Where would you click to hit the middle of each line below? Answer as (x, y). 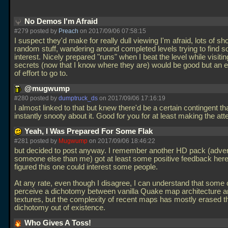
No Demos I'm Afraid (62, 21)
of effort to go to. (42, 73)
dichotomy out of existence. (61, 208)
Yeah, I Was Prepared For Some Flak (90, 131)
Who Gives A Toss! (59, 223)
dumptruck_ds (78, 98)
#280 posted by (36, 98)
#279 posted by (36, 31)
